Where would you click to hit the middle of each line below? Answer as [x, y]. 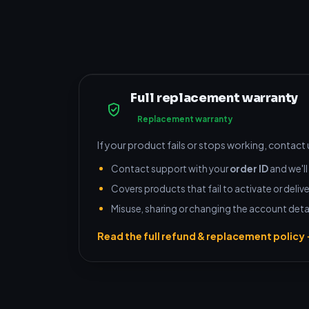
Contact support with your [170, 169]
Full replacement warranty [214, 98]
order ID [249, 169]
